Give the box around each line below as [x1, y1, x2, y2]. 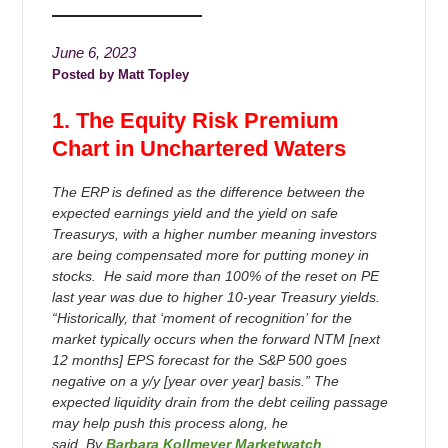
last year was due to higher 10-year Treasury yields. [51, 288, 380, 305]
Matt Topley [117, 66, 189, 82]
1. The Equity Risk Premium [51, 107, 339, 133]
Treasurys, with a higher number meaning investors [51, 225, 377, 242]
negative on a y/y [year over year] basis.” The [51, 372, 339, 389]
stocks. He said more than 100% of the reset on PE [51, 267, 379, 284]
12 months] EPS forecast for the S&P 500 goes [51, 351, 347, 368]
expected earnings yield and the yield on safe [51, 204, 338, 221]
